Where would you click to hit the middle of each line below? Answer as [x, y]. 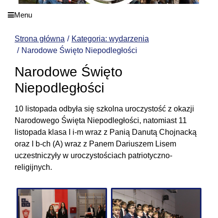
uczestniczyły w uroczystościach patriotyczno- [93, 155]
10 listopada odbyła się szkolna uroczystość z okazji [104, 109]
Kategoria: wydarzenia [110, 38]
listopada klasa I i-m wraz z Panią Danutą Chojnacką [106, 132]
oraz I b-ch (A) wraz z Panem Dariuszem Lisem [95, 144]
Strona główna [40, 38]
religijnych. [33, 167]
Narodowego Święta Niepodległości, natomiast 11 [101, 120]
